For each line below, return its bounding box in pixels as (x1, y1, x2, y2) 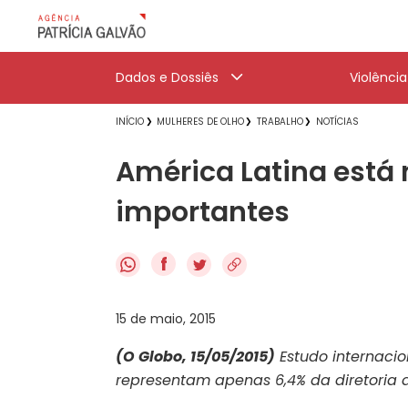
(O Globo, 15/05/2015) (116, 345, 275, 367)
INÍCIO (116, 115, 144, 128)
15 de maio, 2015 (116, 309, 216, 328)
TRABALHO (257, 115, 303, 128)
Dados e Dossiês (116, 68, 219, 87)
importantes (116, 193, 290, 231)
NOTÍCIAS (316, 115, 359, 128)
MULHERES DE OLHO (157, 115, 244, 128)
